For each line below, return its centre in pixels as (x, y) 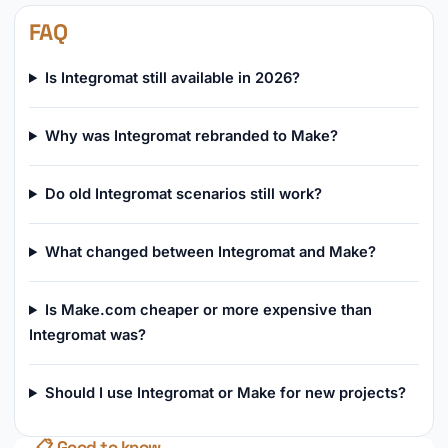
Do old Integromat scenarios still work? (183, 194)
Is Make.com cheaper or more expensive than (208, 310)
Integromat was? (87, 335)
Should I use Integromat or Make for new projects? (225, 393)
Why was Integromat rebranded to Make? (191, 136)
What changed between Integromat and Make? (210, 252)
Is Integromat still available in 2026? (172, 78)
